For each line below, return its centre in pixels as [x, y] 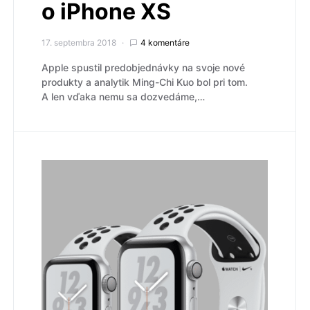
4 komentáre [165, 42]
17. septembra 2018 [79, 42]
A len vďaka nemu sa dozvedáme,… [123, 96]
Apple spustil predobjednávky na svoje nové [143, 67]
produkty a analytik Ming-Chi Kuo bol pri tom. [145, 82]
